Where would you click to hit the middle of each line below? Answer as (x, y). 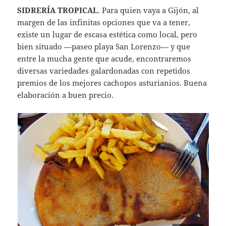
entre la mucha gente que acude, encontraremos (104, 59)
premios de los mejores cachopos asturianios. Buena (112, 83)
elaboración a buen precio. (66, 95)
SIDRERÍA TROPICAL (58, 10)
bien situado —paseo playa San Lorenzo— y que (104, 47)
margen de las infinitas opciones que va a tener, (104, 22)
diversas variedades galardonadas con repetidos (104, 71)
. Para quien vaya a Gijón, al (149, 10)
